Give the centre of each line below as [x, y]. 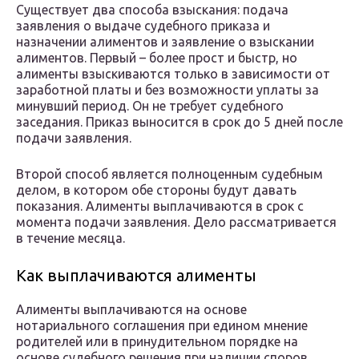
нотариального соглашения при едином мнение [162, 326]
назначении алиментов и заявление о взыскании [165, 42]
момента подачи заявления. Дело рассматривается [176, 222]
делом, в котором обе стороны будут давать [156, 190]
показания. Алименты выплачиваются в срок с [160, 206]
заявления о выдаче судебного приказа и [143, 26]
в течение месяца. [71, 238]
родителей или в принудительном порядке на [157, 342]
